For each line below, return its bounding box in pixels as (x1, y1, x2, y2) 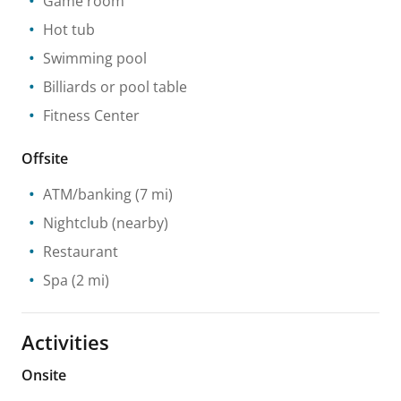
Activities (21, 328, 109, 355)
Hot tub (43, 19, 95, 39)
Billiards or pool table (43, 76, 187, 97)
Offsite (21, 148, 68, 168)
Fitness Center (43, 105, 140, 125)
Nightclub (43, 212, 108, 233)
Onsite (21, 364, 66, 385)
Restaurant (43, 241, 118, 261)
